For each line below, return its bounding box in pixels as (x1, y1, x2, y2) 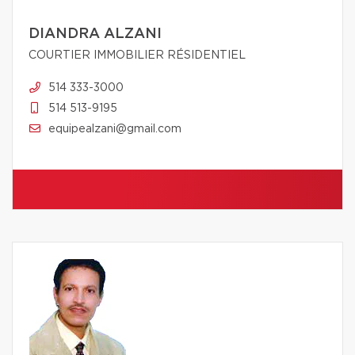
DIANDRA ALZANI (29, 26, 162, 41)
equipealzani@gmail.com (48, 123, 181, 135)
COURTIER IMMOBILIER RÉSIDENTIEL (29, 49, 246, 61)
